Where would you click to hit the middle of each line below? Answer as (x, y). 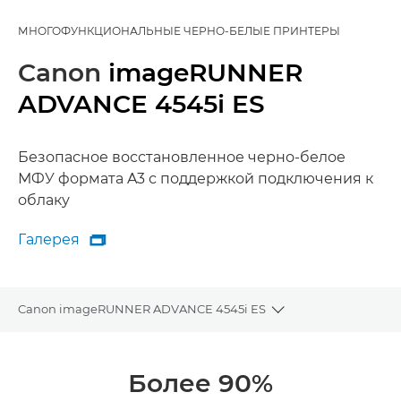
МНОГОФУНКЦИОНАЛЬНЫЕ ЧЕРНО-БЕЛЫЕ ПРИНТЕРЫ (179, 31)
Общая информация (81, 353)
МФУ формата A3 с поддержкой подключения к (196, 179)
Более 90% (200, 383)
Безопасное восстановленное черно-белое (182, 157)
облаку (44, 200)
